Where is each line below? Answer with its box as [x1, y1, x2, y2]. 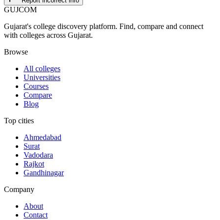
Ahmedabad [24, 133, 61, 141]
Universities [24, 73, 60, 82]
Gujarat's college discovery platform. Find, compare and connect [4, 22, 203, 30]
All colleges [24, 64, 60, 73]
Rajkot [24, 159, 44, 168]
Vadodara [24, 150, 53, 159]
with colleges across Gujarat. [4, 30, 93, 39]
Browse [4, 47, 28, 56]
